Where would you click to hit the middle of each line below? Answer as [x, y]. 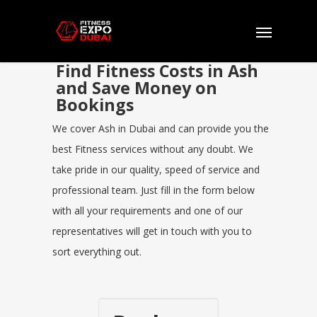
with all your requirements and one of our [148, 211]
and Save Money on [137, 88]
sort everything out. [97, 252]
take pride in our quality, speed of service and [156, 169]
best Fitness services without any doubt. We [153, 149]
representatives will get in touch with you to [152, 231]
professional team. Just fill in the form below [154, 190]
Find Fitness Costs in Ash [157, 71]
